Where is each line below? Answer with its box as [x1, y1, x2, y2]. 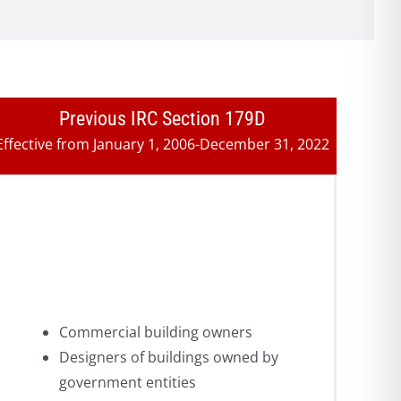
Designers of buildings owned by [59, 347, 279, 368]
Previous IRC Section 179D [58, 107, 266, 131]
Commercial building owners [59, 322, 253, 343]
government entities [59, 372, 197, 393]
